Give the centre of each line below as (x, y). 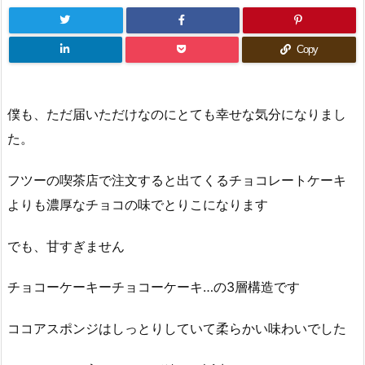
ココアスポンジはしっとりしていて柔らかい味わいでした (177, 329)
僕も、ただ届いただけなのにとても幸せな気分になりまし (177, 114)
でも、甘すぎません (66, 246)
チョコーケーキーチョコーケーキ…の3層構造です (154, 287)
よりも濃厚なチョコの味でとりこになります (138, 204)
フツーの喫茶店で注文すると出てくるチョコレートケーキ (177, 180)
